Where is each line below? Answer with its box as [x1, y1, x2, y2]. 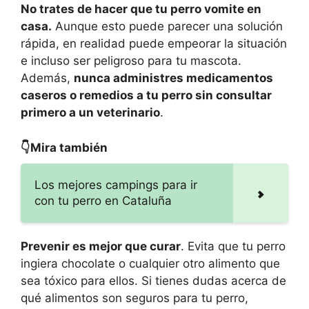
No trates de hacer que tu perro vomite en [21, 2, 261, 17]
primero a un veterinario [21, 106, 160, 120]
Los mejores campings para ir [34, 177, 197, 192]
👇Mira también [21, 140, 108, 154]
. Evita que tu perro [181, 239, 286, 253]
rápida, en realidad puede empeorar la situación [21, 37, 287, 51]
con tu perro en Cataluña [34, 193, 172, 208]
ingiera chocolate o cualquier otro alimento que [21, 256, 280, 270]
